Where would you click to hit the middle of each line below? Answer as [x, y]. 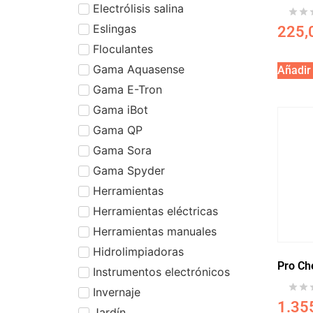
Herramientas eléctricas [155, 211]
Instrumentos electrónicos [161, 271]
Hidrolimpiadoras [138, 251]
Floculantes [123, 49]
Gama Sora [122, 150]
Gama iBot [121, 109]
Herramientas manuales [155, 231]
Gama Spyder [129, 170]
